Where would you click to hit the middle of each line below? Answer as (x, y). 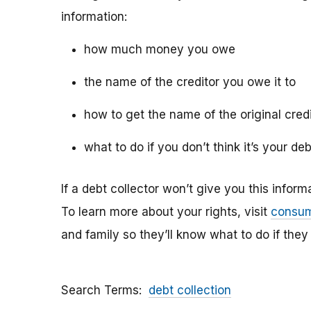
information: (94, 17)
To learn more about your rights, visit (166, 212)
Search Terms (100, 291)
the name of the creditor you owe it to (190, 82)
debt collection (190, 291)
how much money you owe (160, 50)
